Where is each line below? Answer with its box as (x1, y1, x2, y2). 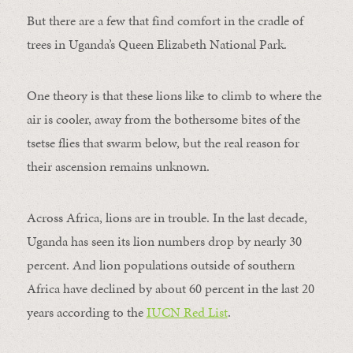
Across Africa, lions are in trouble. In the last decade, (26, 208, 307, 228)
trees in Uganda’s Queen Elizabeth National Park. (26, 35, 287, 54)
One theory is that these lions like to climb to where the (26, 86, 321, 106)
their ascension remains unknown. (26, 157, 210, 176)
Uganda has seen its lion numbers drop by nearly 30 (26, 232, 302, 251)
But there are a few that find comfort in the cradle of (26, 11, 303, 31)
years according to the (26, 303, 147, 322)
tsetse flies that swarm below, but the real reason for (26, 133, 299, 153)
